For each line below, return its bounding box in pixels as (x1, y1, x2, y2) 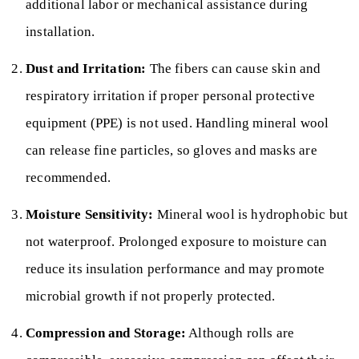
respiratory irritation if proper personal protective (26, 87, 315, 103)
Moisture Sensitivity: (26, 206, 154, 222)
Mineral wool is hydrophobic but (153, 206, 349, 222)
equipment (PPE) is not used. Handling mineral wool (26, 115, 329, 131)
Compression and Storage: (26, 325, 187, 341)
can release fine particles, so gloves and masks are (26, 142, 317, 158)
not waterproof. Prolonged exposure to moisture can (26, 233, 328, 249)
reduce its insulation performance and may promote (26, 260, 325, 276)
